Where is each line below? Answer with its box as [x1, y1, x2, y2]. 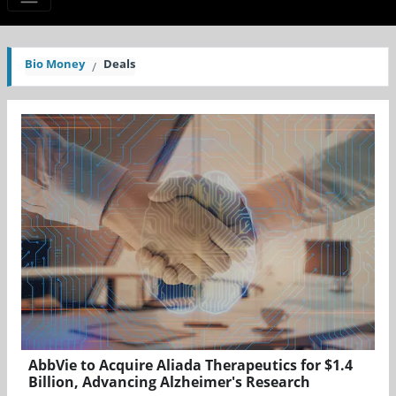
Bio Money [25, 56, 85, 72]
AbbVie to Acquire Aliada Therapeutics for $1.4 [28, 354, 353, 375]
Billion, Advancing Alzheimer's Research [28, 371, 310, 392]
